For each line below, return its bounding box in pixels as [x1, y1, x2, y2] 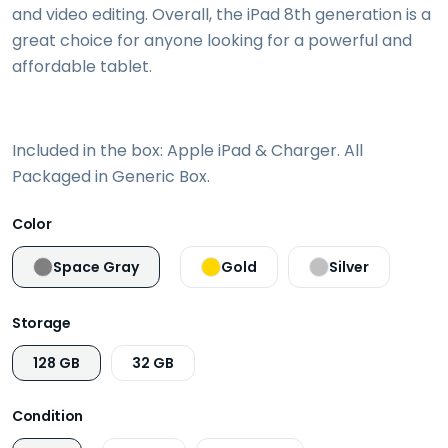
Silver [329, 256, 369, 277]
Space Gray [53, 256, 139, 277]
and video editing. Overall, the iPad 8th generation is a [12, 2, 431, 26]
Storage [12, 312, 71, 333]
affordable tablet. [12, 54, 152, 78]
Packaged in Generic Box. [12, 164, 214, 188]
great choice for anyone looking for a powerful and [12, 28, 412, 52]
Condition [12, 405, 83, 426]
